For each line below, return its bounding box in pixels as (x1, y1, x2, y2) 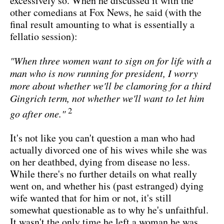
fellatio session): (10, 29, 77, 43)
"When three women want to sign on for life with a (10, 54, 211, 67)
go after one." (10, 107, 65, 120)
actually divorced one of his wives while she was (10, 143, 207, 157)
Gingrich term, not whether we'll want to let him (10, 91, 204, 105)
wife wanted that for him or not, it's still (10, 191, 171, 205)
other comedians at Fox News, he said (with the (10, 5, 201, 19)
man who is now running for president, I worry (10, 66, 198, 80)
